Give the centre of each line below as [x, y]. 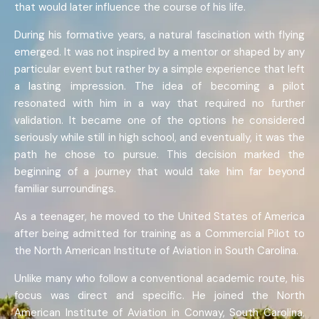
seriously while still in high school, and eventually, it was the [159, 138]
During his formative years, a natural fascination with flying [159, 35]
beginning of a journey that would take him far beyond [159, 172]
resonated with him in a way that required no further [159, 104]
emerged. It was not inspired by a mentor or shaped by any [159, 52]
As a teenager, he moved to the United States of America [159, 217]
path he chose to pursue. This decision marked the [159, 155]
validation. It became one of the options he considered [159, 121]
